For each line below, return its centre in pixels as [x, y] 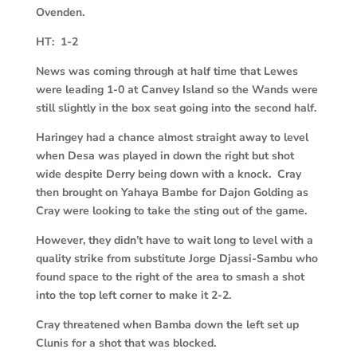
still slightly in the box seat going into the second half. [176, 108]
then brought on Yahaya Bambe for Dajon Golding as [172, 193]
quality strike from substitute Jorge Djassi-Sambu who [177, 259]
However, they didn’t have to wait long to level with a [174, 241]
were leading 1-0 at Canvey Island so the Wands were [177, 90]
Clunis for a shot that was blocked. [126, 343]
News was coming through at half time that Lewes [167, 72]
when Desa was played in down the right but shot [165, 156]
